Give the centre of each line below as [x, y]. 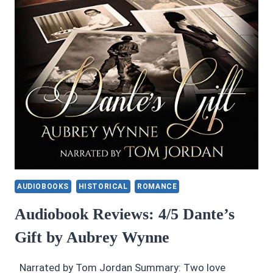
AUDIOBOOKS [43, 187]
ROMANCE [157, 187]
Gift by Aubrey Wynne [92, 238]
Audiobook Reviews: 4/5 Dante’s [125, 214]
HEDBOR [83, 57]
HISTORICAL [103, 187]
